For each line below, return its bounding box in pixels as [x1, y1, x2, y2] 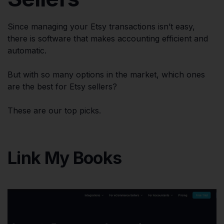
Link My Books [7, 147, 122, 168]
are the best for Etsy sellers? [7, 81, 117, 91]
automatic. [7, 45, 46, 55]
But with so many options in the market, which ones [7, 69, 205, 79]
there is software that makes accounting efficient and [7, 33, 208, 43]
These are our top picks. [7, 105, 101, 115]
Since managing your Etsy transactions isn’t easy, [7, 21, 195, 31]
